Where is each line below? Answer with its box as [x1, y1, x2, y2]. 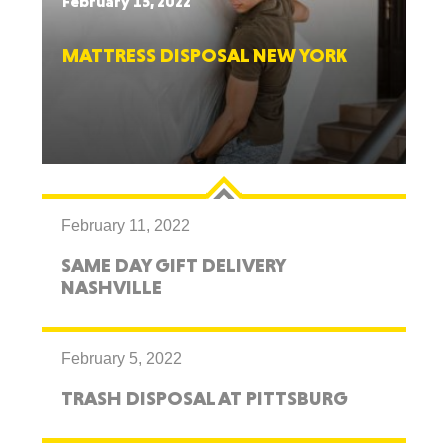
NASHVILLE [61, 275, 163, 299]
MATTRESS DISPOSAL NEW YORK [62, 43, 348, 67]
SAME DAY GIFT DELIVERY [61, 253, 286, 277]
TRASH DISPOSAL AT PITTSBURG [61, 386, 349, 410]
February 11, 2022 [61, 217, 191, 234]
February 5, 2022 [61, 350, 183, 367]
